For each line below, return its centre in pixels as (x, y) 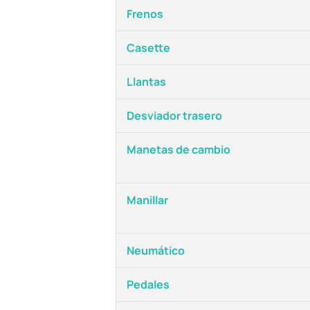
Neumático (156, 250)
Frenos (145, 14)
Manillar (147, 200)
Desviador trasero (174, 116)
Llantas (146, 82)
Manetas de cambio (179, 149)
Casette (148, 48)
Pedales (148, 284)
